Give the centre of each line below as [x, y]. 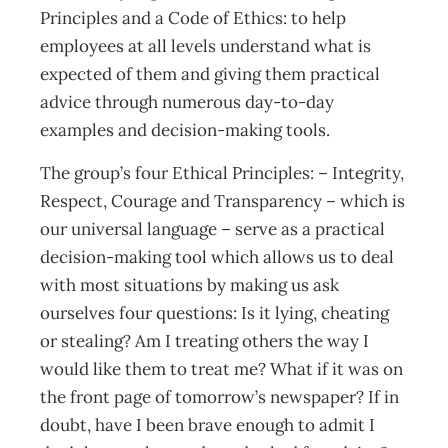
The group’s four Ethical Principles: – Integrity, [222, 173]
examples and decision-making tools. [187, 130]
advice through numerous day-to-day [187, 102]
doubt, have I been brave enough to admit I [207, 425]
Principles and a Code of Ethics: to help [193, 18]
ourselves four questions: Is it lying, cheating [214, 313]
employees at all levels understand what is [205, 46]
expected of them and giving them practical [210, 74]
